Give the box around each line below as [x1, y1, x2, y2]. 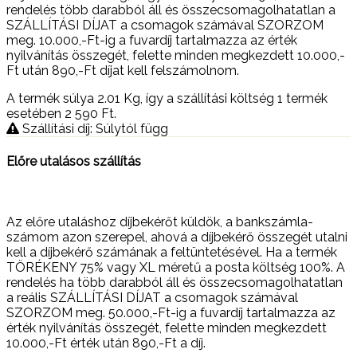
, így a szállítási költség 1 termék [140, 91, 328, 107]
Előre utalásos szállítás [6, 154, 141, 170]
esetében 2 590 [6, 106, 101, 122]
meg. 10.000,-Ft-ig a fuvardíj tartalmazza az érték [6, 33, 297, 49]
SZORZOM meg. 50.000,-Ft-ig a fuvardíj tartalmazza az [6, 304, 335, 320]
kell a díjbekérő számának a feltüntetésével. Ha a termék [6, 244, 337, 260]
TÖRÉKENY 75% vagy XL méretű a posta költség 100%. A [6, 259, 345, 275]
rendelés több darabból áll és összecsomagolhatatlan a [6, 2, 335, 18]
